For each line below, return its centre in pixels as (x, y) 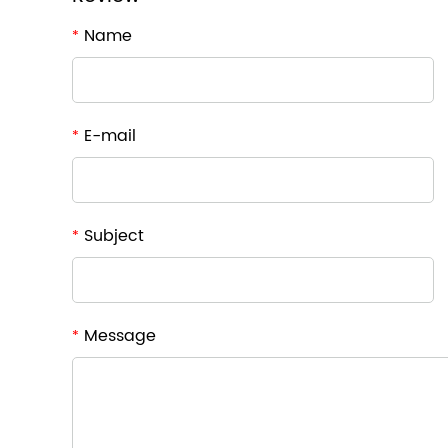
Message (117, 336)
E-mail (107, 136)
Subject (111, 236)
